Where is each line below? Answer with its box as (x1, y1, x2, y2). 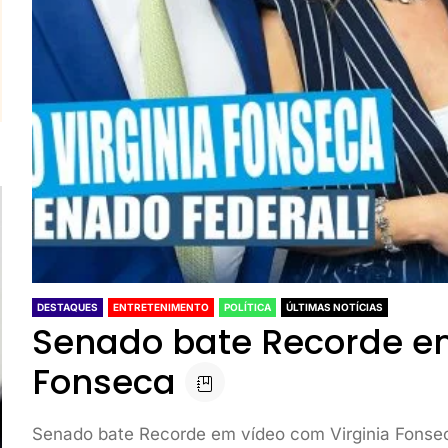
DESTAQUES (37, 300, 99, 313)
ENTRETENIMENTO (113, 300, 210, 313)
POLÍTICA (224, 300, 272, 313)
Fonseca (32, 357, 177, 406)
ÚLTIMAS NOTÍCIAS (286, 300, 384, 313)
